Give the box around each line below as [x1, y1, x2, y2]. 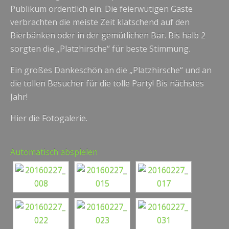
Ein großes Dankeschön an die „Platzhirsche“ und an [10, 64, 212, 76]
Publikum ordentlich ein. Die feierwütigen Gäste [10, 3, 193, 14]
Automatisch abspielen [10, 146, 98, 157]
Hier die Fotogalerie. [10, 112, 87, 124]
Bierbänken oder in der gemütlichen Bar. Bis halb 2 [10, 30, 205, 41]
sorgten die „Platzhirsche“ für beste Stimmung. [10, 43, 190, 54]
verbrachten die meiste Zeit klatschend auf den [10, 16, 190, 28]
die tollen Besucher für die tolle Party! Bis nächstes [10, 78, 204, 89]
